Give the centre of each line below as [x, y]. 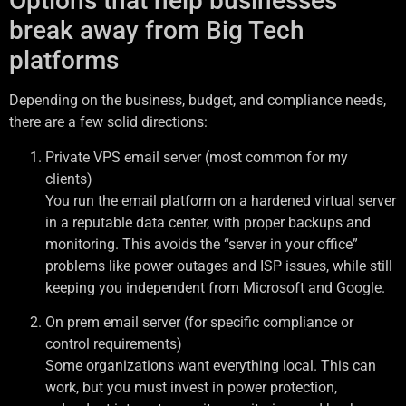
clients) [69, 179]
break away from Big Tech [157, 31]
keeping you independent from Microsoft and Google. [215, 287]
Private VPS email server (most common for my [197, 157]
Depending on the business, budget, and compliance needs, [198, 101]
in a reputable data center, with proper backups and [208, 222]
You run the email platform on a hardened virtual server [221, 200]
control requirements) [114, 344]
